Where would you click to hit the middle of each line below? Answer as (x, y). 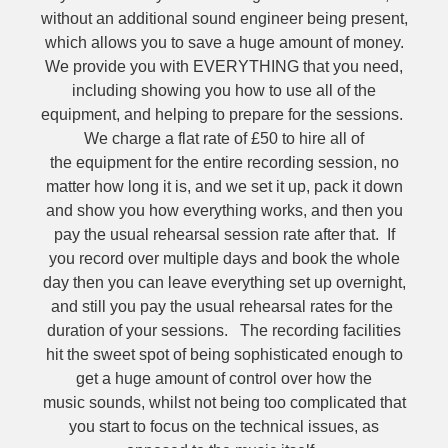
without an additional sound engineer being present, (224, 18)
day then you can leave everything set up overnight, (224, 282)
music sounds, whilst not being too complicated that (224, 402)
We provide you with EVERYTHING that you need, (224, 66)
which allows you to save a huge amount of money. (224, 42)
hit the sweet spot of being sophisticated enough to (224, 354)
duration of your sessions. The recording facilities (224, 330)
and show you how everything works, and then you (224, 210)
